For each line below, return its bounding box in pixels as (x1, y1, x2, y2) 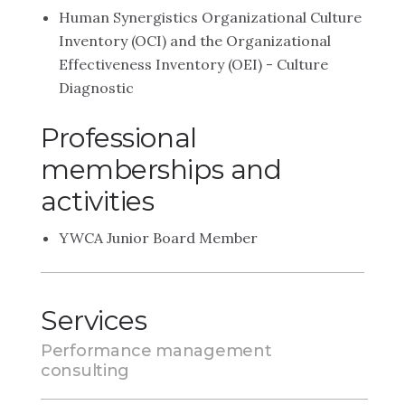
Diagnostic (59, 79, 134, 97)
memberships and (41, 153, 282, 186)
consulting (41, 361, 129, 381)
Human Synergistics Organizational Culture (59, 8, 362, 26)
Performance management (41, 341, 272, 361)
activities (41, 184, 155, 218)
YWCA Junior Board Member (59, 229, 258, 247)
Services (41, 304, 147, 337)
